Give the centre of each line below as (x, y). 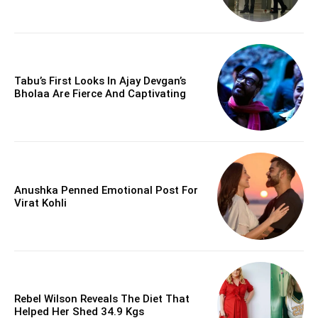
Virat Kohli (40, 203)
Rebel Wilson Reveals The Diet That (102, 299)
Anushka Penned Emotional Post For (106, 190)
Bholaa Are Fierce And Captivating (100, 94)
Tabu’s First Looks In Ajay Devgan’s (100, 81)
